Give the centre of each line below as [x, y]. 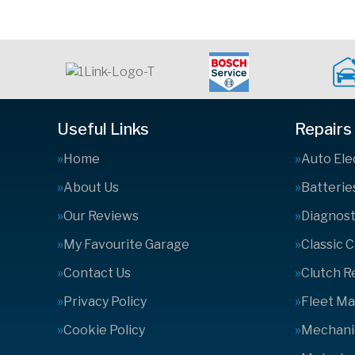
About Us [91, 187]
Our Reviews [101, 216]
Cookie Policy [104, 330]
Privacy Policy [105, 302]
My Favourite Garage [126, 244]
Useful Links [103, 129]
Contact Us [97, 273]
